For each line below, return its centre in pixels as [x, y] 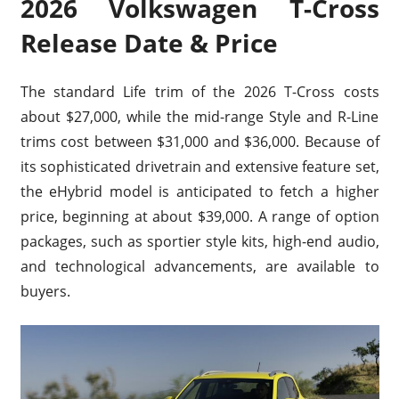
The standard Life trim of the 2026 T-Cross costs [199, 91]
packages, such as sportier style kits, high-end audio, [199, 241]
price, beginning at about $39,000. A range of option [199, 216]
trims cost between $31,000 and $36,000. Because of [199, 141]
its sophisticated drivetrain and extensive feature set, [199, 166]
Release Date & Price [149, 42]
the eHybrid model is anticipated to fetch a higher [199, 191]
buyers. [45, 291]
